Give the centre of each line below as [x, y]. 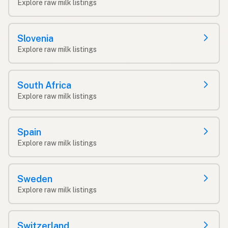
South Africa [44, 85]
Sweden [35, 179]
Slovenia [35, 38]
